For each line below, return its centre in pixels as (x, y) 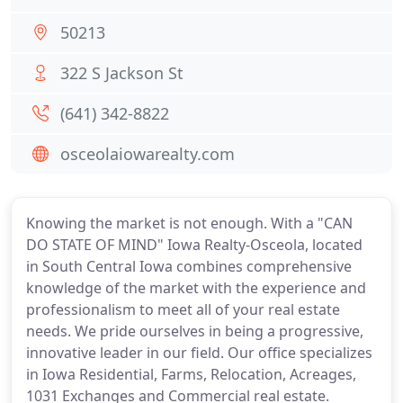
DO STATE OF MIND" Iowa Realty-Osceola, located (194, 245)
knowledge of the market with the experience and (196, 288)
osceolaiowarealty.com (148, 154)
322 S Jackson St (122, 73)
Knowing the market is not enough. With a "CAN (189, 223)
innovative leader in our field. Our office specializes (199, 353)
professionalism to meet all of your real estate (183, 309)
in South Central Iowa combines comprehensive (189, 266)
